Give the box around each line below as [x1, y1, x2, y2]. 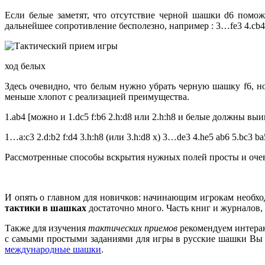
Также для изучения [5, 223, 89, 234]
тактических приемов [88, 223, 178, 234]
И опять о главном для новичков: [5, 192, 141, 203]
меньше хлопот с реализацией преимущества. [5, 92, 189, 102]
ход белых [5, 61, 46, 72]
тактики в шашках [5, 203, 86, 214]
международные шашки [5, 244, 101, 255]
